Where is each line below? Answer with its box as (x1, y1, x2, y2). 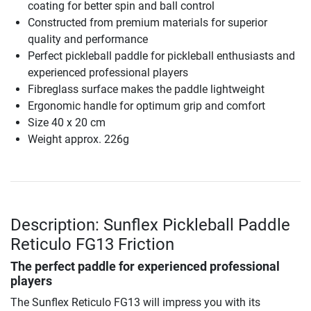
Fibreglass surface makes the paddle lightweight (28, 82, 264, 96)
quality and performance (28, 32, 148, 46)
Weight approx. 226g (28, 132, 129, 146)
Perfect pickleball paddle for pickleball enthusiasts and (28, 49, 295, 62)
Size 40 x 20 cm (28, 115, 106, 129)
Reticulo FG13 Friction (10, 234, 174, 254)
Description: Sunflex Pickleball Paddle (10, 215, 290, 235)
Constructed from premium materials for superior (28, 15, 267, 29)
